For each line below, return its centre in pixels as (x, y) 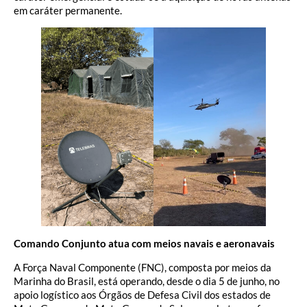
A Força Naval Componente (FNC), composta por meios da (143, 267)
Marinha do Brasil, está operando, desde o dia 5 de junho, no (147, 281)
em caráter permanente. (68, 11)
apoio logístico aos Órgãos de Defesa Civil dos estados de (142, 294)
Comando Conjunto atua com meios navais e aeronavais (144, 244)
